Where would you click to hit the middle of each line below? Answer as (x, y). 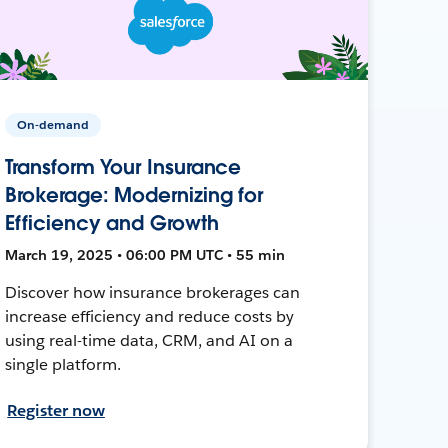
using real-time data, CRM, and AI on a (149, 340)
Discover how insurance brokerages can (152, 292)
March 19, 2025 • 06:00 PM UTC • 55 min (145, 254)
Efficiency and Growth (112, 222)
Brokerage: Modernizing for (134, 194)
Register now (56, 410)
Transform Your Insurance (123, 166)
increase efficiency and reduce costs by (149, 316)
